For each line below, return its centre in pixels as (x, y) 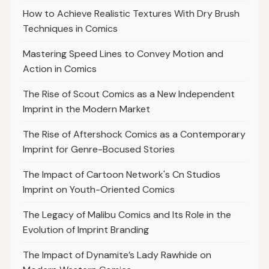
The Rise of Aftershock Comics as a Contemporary (134, 134)
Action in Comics (59, 69)
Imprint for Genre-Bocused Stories (98, 150)
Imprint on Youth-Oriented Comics (98, 190)
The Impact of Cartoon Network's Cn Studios (121, 175)
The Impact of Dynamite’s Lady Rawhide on (117, 255)
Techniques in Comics (70, 29)
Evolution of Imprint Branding (86, 230)
